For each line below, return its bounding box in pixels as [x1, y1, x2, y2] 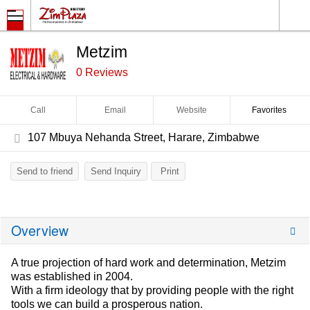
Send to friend [17, 166, 73, 176]
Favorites [251, 105, 286, 115]
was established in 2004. [11, 271, 133, 282]
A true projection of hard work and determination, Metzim [11, 257, 286, 268]
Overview [11, 221, 69, 240]
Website [176, 105, 207, 115]
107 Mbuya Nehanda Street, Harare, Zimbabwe [28, 131, 259, 143]
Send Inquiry [91, 166, 141, 176]
